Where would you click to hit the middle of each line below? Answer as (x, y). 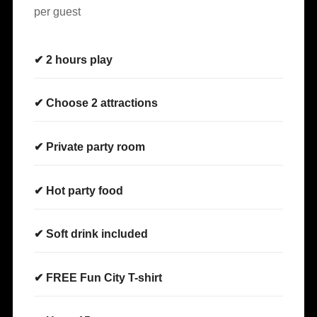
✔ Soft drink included (91, 234)
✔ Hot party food (79, 190)
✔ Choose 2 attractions (96, 103)
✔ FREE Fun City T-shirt (98, 277)
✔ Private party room (90, 146)
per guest (57, 11)
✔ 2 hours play (73, 59)
